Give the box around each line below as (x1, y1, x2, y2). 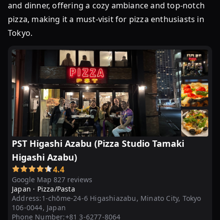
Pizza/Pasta (37, 184, 75, 193)
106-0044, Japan (12, 203, 66, 212)
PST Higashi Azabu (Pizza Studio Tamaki (12, 137, 184, 149)
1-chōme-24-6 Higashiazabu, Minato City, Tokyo (41, 193, 201, 203)
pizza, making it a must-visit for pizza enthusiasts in (8, 14, 204, 25)
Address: (12, 193, 42, 203)
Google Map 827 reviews (12, 175, 92, 184)
